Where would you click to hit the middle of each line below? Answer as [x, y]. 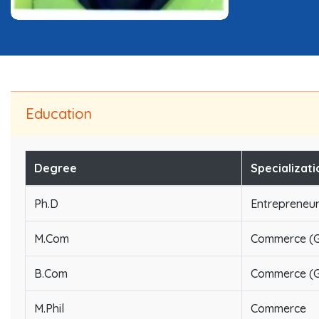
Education [59, 113]
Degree [56, 168]
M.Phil [49, 308]
